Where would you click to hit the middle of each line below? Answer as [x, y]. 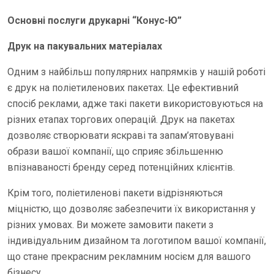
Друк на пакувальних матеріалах [85, 46]
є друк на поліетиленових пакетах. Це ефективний [123, 88]
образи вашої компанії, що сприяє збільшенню [115, 151]
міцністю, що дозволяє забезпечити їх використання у [131, 209]
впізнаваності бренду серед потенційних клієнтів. [121, 167]
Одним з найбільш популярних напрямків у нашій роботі [136, 72]
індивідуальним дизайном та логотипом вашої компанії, [137, 241]
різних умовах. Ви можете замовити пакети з [110, 225]
